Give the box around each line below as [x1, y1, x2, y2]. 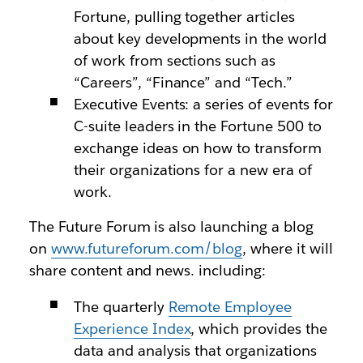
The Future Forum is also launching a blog [28, 217, 314, 236]
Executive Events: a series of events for [73, 95, 333, 113]
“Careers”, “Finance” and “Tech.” [73, 73, 293, 92]
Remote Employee [168, 297, 293, 316]
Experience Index [73, 319, 191, 338]
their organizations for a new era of [73, 160, 313, 179]
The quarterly [73, 297, 169, 316]
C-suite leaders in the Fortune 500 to [73, 117, 322, 135]
